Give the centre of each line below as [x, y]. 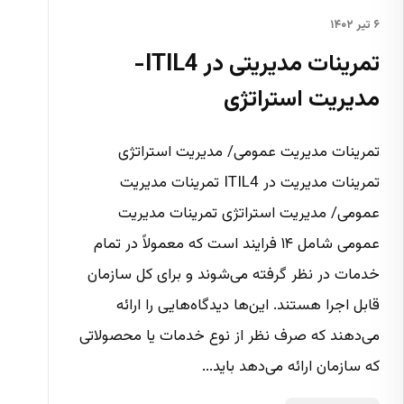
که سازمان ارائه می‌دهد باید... [291, 367]
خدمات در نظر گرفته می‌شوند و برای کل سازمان [234, 275]
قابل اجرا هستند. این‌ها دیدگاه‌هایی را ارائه [248, 306]
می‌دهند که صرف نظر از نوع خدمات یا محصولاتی [230, 337]
